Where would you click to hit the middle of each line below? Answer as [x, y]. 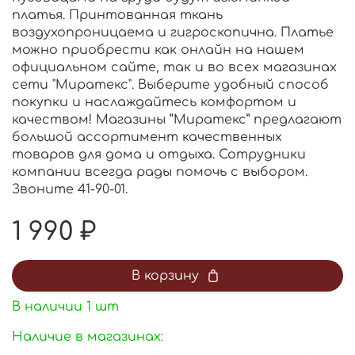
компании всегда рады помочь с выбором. [160, 172]
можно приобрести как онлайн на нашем [158, 50]
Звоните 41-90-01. [70, 190]
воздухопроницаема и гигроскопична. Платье [173, 33]
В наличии [47, 306]
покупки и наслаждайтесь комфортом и [154, 103]
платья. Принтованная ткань [117, 15]
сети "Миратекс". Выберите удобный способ [170, 85]
